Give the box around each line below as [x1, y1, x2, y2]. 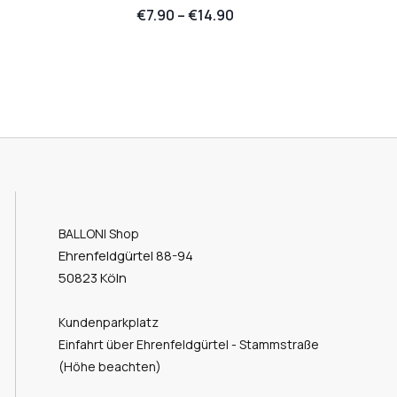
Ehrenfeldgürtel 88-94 [58, 246, 201, 266]
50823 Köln [58, 269, 127, 288]
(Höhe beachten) [58, 358, 161, 376]
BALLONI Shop [58, 225, 139, 243]
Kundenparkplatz [58, 314, 159, 331]
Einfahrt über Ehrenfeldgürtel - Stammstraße [58, 336, 319, 354]
